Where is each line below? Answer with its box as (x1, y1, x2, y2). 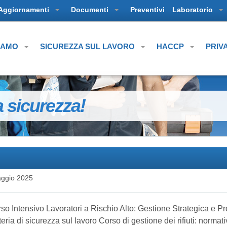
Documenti (71, 6, 110, 14)
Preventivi (130, 6, 165, 14)
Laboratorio (172, 6, 215, 14)
